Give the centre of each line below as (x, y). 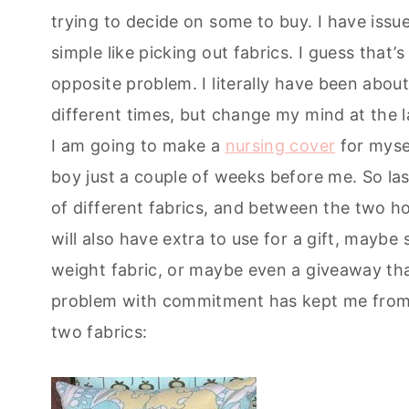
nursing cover (280, 145)
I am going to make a (138, 145)
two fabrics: (100, 331)
